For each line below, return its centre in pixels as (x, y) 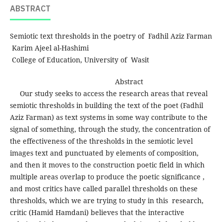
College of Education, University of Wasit (79, 59)
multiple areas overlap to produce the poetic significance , (107, 176)
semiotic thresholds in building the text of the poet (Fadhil (106, 105)
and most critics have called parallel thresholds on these (104, 188)
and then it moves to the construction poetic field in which (107, 165)
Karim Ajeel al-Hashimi (49, 48)
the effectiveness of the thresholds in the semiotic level (101, 141)
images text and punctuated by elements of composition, (104, 153)
